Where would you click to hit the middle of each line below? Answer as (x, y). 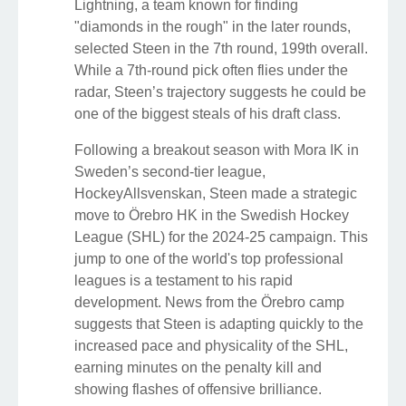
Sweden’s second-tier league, (170, 171)
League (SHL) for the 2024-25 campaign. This (221, 237)
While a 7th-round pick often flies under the (211, 70)
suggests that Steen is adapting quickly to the (219, 324)
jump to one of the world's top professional (209, 258)
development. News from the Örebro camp (209, 302)
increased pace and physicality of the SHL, (211, 345)
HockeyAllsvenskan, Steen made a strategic (216, 193)
